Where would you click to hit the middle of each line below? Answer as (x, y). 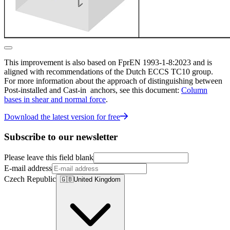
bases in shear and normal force (55, 100)
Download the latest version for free (62, 117)
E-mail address (28, 168)
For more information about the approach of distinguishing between (113, 81)
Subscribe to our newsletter (61, 137)
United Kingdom (97, 179)
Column (194, 90)
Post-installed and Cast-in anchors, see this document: (93, 90)
